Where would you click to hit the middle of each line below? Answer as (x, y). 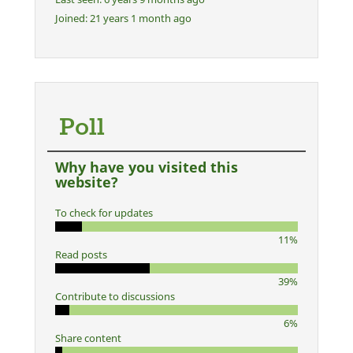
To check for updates (104, 212)
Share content (88, 338)
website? (87, 182)
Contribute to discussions (115, 296)
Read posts (81, 254)
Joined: (71, 18)
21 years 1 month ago (139, 18)
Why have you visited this (147, 167)
